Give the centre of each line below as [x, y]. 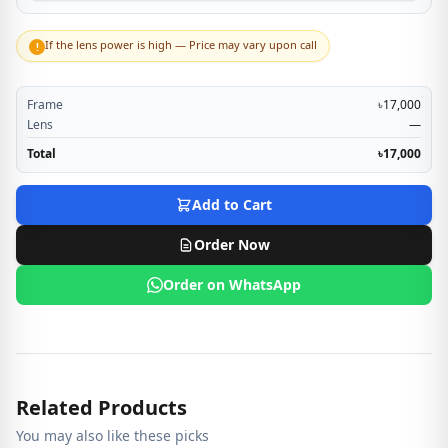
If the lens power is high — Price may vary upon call [181, 44]
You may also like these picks [112, 435]
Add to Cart [232, 204]
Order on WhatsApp [232, 284]
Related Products [101, 407]
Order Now [232, 244]
